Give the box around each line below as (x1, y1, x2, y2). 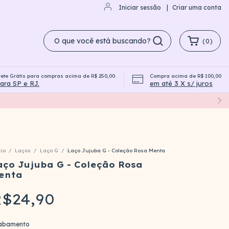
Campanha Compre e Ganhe (2, 75, 99, 84)
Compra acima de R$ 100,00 (150, 72, 221, 79)
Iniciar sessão (119, 4, 161, 11)
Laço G (40, 147, 58, 154)
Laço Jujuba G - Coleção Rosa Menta (67, 147, 165, 154)
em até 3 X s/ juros (150, 79, 213, 87)
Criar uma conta (172, 4, 221, 11)
